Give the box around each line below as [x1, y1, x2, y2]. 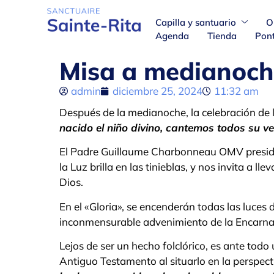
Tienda [207, 29, 237, 42]
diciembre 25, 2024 [113, 84, 202, 98]
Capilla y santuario [155, 16, 236, 28]
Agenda [155, 29, 189, 42]
